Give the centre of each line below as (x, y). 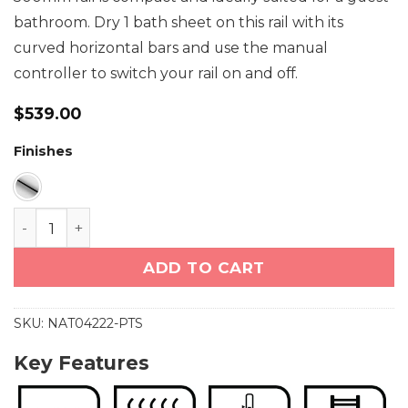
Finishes (43, 152)
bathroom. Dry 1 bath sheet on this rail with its (178, 22)
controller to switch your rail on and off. (156, 73)
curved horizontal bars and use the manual (171, 47)
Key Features (82, 363)
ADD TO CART (204, 267)
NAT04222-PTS (95, 323)
